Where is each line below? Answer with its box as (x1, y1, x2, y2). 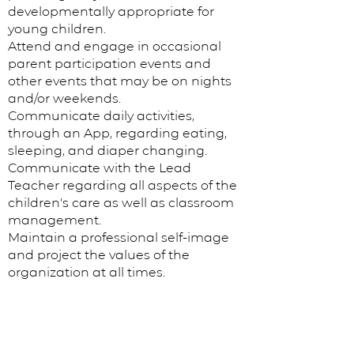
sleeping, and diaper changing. (8, 143, 210, 158)
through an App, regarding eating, (8, 126, 227, 141)
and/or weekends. (8, 91, 124, 106)
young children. (8, 21, 109, 36)
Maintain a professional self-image (8, 230, 229, 245)
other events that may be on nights (8, 73, 232, 88)
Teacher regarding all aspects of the (8, 178, 237, 193)
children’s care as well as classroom (8, 195, 234, 210)
